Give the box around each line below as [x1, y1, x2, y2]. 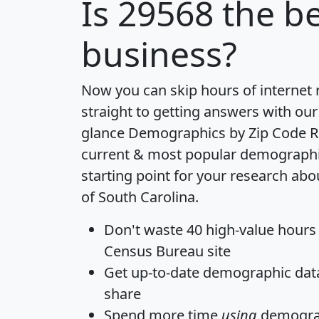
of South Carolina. [81, 187, 199, 207]
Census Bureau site [104, 241, 231, 261]
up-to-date [131, 263, 199, 283]
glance [81, 123, 128, 143]
